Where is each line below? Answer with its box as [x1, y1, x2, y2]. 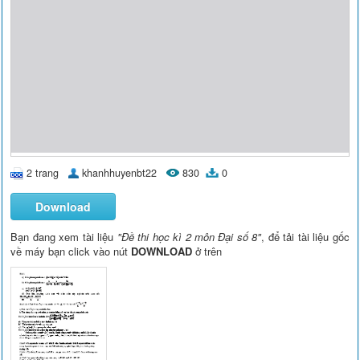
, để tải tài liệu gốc [261, 229, 350, 245]
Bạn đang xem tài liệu [10, 229, 117, 245]
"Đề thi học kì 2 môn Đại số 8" [117, 229, 262, 245]
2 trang [27, 165, 59, 180]
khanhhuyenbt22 [82, 165, 157, 180]
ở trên [192, 243, 223, 260]
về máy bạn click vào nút [10, 243, 132, 260]
